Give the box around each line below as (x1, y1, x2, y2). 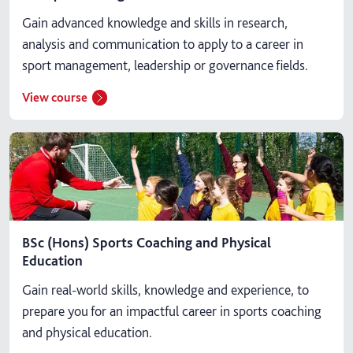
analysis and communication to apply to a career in (22, 35, 303, 52)
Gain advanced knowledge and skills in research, (22, 13, 288, 31)
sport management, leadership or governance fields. (22, 56, 308, 73)
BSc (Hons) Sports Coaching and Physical (22, 233, 271, 251)
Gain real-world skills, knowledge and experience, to (22, 281, 309, 298)
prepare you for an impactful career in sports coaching (22, 302, 321, 319)
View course (22, 89, 87, 105)
